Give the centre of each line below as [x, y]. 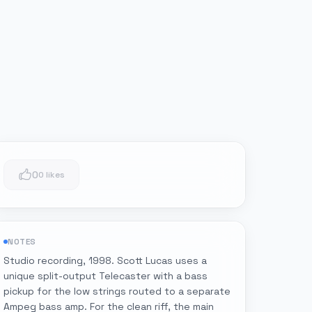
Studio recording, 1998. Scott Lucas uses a [105, 260]
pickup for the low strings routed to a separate [117, 291]
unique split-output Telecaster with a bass [106, 276]
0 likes [52, 175]
